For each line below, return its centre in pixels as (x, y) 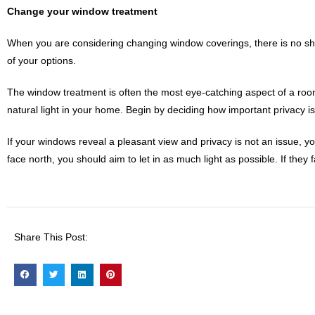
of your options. (41, 60)
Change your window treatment (82, 11)
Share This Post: (51, 237)
